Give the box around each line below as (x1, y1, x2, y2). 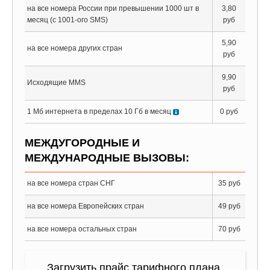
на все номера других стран (27, 44, 122, 52)
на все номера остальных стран (27, 225, 137, 233)
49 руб (218, 202, 240, 210)
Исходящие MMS (27, 78, 86, 87)
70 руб (218, 225, 240, 233)
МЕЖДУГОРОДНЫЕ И (25, 137, 140, 149)
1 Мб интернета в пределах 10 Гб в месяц (27, 107, 171, 116)
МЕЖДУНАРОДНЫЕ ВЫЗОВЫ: (25, 152, 189, 164)
